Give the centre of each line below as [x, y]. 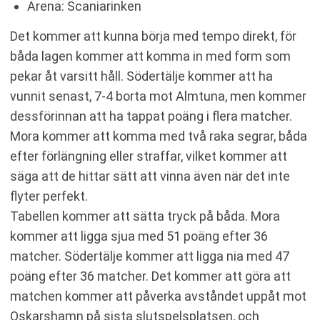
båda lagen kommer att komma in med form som [150, 56]
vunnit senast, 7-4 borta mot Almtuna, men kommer [158, 96]
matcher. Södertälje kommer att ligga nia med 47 [150, 256]
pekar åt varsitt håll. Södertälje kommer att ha [141, 76]
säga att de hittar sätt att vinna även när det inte [150, 176]
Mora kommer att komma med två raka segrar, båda [159, 136]
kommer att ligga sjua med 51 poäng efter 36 [139, 236]
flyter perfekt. [49, 196]
